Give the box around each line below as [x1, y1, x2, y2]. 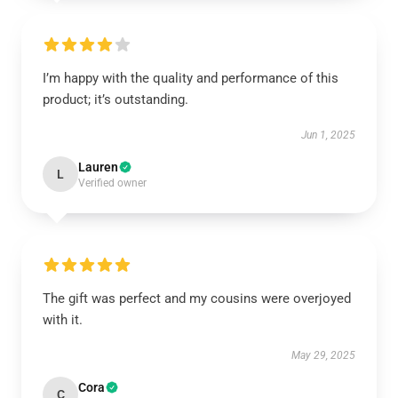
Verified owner [78, 177, 147, 189]
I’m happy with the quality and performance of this [43, 70, 338, 86]
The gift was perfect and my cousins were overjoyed [43, 291, 351, 306]
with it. [43, 312, 83, 328]
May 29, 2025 [291, 349, 355, 362]
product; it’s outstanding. [43, 92, 188, 107]
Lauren [78, 160, 118, 174]
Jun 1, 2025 [301, 129, 355, 141]
